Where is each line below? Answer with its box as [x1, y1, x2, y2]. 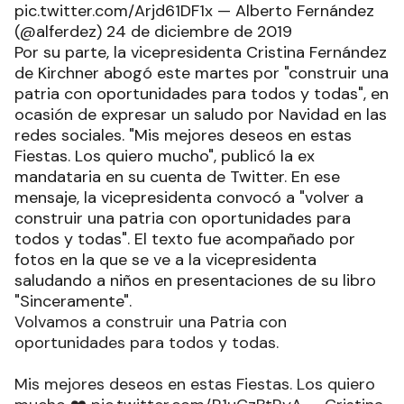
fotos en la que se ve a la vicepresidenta [14, 249, 317, 271]
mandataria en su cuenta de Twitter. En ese [14, 166, 340, 188]
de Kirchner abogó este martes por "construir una [14, 62, 389, 85]
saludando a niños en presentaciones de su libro [14, 270, 376, 292]
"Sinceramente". [14, 290, 132, 313]
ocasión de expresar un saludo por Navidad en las [14, 104, 387, 126]
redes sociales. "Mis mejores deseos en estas [14, 124, 352, 147]
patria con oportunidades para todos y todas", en [14, 83, 389, 106]
